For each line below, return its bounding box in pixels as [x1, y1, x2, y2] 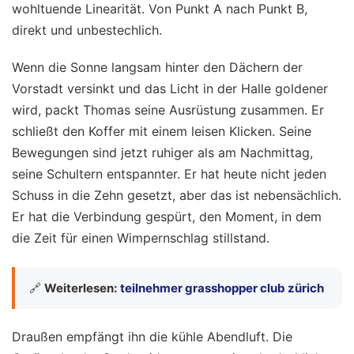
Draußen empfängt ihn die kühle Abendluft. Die [12, 329, 292, 345]
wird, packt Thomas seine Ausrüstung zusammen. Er [12, 102, 324, 119]
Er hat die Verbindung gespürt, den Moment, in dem [12, 209, 322, 225]
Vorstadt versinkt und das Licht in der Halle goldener [12, 81, 328, 97]
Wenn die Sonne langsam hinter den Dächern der [12, 59, 303, 76]
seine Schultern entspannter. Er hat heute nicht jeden [12, 166, 326, 183]
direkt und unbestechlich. [12, 22, 162, 39]
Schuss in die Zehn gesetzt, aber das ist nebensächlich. [12, 187, 341, 204]
